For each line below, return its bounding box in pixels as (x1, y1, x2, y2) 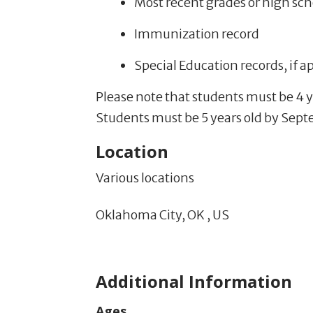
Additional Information (96, 269, 292, 293)
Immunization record (134, 25, 260, 42)
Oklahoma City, (96, 206, 185, 223)
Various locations (96, 169, 194, 186)
